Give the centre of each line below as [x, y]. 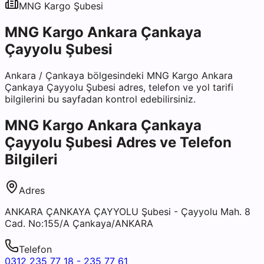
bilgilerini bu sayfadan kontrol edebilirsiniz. [100, 99]
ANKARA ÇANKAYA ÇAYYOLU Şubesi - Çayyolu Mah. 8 [128, 211]
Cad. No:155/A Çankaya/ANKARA [79, 223]
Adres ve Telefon [172, 142]
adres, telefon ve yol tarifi [174, 87]
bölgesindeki [115, 75]
